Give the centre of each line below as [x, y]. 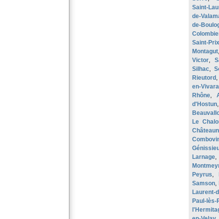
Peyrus [202, 175]
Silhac [201, 69]
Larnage [204, 157]
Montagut [205, 51]
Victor [200, 60]
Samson [204, 183]
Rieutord [204, 78]
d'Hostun [205, 104]
